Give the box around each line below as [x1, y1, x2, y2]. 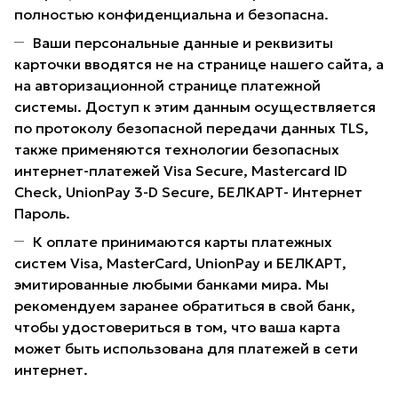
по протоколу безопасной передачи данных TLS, [14, 119, 369, 138]
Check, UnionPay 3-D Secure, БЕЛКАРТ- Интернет [14, 183, 362, 202]
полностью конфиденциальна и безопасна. [14, 5, 329, 24]
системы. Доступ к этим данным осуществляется [14, 98, 376, 116]
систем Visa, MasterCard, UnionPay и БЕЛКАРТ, [14, 254, 346, 273]
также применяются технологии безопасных [14, 140, 339, 159]
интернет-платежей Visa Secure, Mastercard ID [14, 162, 347, 180]
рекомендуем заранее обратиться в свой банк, [14, 297, 355, 315]
